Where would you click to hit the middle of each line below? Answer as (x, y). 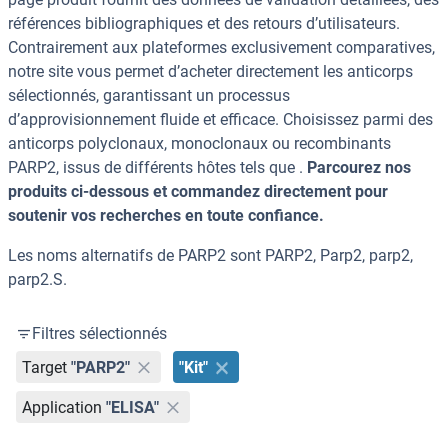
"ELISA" (133, 407)
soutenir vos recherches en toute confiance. (166, 216)
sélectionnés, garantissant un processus (149, 96)
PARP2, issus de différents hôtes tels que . (157, 168)
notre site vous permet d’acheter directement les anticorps (210, 72)
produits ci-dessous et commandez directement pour (198, 192)
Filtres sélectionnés (99, 334)
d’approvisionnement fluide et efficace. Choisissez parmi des (220, 120)
